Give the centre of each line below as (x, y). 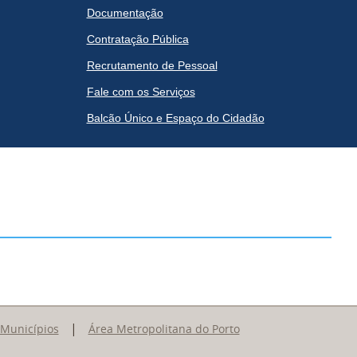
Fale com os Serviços (141, 92)
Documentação (125, 13)
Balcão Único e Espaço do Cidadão (175, 118)
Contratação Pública (137, 39)
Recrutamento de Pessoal (152, 65)
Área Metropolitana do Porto (164, 329)
